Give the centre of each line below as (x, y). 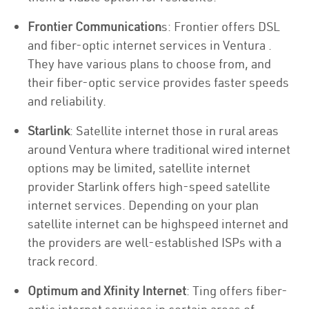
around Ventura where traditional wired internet (159, 149)
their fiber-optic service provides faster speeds (158, 82)
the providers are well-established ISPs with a (154, 242)
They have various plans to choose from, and (149, 64)
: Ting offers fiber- (237, 291)
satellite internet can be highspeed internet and (158, 224)
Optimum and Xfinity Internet (107, 291)
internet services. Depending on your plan (143, 205)
